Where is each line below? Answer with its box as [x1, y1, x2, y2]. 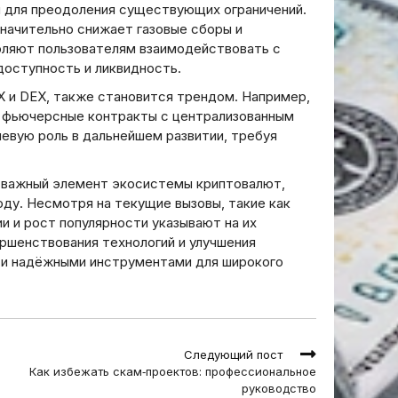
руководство [242, 381, 316, 395]
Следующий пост [184, 347, 283, 362]
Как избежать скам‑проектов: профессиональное [29, 364, 316, 378]
